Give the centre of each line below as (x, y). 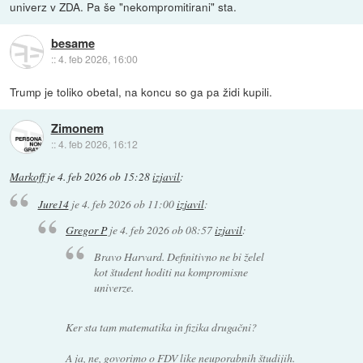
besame (73, 43)
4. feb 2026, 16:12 (98, 144)
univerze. (113, 288)
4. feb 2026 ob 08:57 (167, 230)
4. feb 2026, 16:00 (98, 59)
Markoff (28, 177)
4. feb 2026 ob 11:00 (128, 203)
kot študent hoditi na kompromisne (171, 272)
